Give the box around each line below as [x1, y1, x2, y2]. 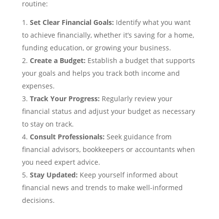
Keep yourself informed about [77, 170, 178, 180]
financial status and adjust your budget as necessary [22, 107, 195, 116]
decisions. [22, 196, 55, 205]
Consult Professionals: [29, 132, 105, 142]
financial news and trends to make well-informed [22, 183, 183, 193]
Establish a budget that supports [85, 56, 195, 66]
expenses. [22, 81, 55, 91]
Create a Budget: [29, 56, 86, 66]
